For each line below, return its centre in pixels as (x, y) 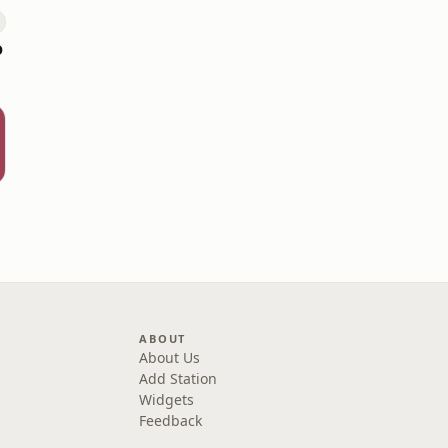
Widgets (167, 399)
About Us (170, 357)
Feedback (171, 420)
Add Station (178, 378)
